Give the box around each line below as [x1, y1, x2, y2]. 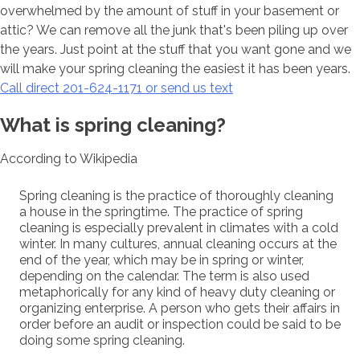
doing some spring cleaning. [19, 333, 185, 349]
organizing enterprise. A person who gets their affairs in [19, 301, 340, 317]
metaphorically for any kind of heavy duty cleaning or [19, 284, 335, 301]
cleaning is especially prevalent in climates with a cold [19, 220, 338, 236]
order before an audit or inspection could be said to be [19, 317, 341, 333]
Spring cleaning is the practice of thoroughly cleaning [19, 188, 333, 204]
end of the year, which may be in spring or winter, [19, 252, 304, 268]
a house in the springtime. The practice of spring [19, 204, 303, 220]
